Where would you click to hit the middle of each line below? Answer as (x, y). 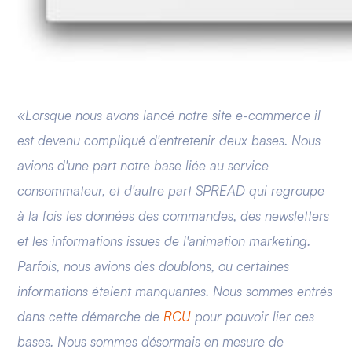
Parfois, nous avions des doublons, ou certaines (154, 266)
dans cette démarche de (91, 317)
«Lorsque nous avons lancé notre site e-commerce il (169, 115)
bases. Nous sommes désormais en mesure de (151, 342)
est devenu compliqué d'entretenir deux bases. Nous (169, 141)
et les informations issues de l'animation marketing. (164, 241)
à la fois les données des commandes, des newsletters (174, 216)
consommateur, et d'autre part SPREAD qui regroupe (171, 191)
